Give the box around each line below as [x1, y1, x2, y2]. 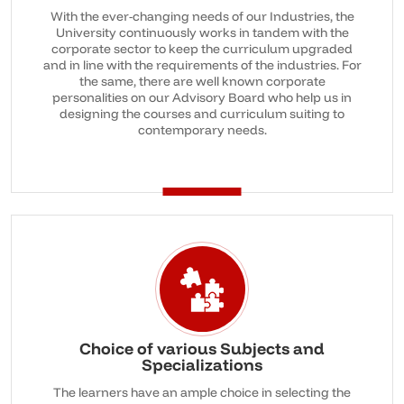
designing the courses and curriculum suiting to [60, 106, 344, 122]
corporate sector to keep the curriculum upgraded [51, 41, 353, 57]
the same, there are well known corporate [78, 73, 326, 89]
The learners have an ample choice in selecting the [53, 384, 351, 400]
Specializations [142, 354, 262, 375]
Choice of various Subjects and [79, 338, 325, 359]
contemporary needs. [137, 122, 267, 138]
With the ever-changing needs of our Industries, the [50, 8, 354, 24]
